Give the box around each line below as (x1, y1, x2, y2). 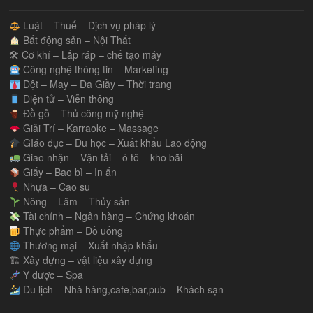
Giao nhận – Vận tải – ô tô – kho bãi (20, 150, 183, 165)
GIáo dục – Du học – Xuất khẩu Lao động (20, 136, 208, 150)
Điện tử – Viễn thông (20, 92, 115, 106)
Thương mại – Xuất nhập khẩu (20, 238, 159, 253)
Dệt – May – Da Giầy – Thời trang (20, 77, 173, 92)
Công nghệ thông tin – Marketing (20, 62, 169, 77)
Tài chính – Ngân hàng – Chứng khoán (20, 209, 196, 224)
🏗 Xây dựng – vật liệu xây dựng (9, 253, 153, 268)
